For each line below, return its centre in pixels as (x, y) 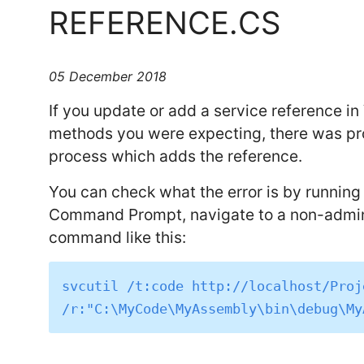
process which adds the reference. (176, 156)
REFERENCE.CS (165, 22)
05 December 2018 (108, 77)
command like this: (118, 238)
